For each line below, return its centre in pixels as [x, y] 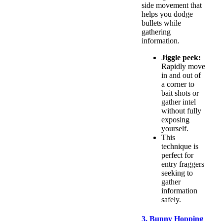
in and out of [181, 75]
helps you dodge [167, 14]
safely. [171, 199]
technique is [180, 146]
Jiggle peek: [181, 57]
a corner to [178, 84]
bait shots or [180, 93]
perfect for [177, 155]
